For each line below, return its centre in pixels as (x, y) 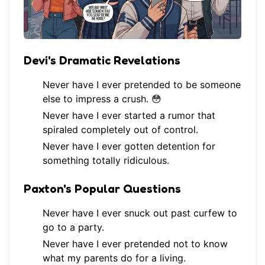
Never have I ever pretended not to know (135, 244)
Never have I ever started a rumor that (129, 116)
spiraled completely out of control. (120, 130)
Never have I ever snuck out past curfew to (140, 213)
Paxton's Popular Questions (102, 189)
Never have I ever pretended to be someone (142, 85)
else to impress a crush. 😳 (102, 99)
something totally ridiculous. (106, 161)
